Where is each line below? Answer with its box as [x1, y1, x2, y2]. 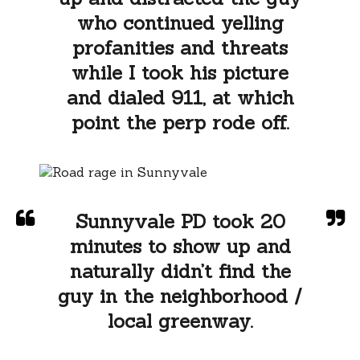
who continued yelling [76, 10, 284, 35]
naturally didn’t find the [69, 258, 291, 284]
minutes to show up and [69, 233, 291, 259]
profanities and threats [72, 35, 288, 60]
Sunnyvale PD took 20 [75, 208, 285, 234]
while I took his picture [72, 59, 288, 85]
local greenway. [107, 308, 253, 333]
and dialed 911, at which [66, 84, 294, 110]
